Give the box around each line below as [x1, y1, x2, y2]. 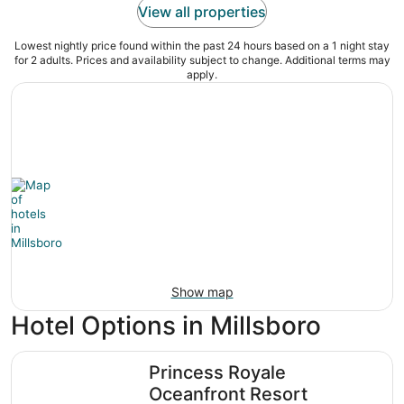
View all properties [138, 3, 266, 22]
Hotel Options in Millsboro [11, 310, 321, 342]
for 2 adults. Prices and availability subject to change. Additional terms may [14, 53, 390, 68]
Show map [170, 284, 234, 300]
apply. [187, 68, 217, 82]
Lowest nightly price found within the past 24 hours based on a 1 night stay [14, 39, 390, 53]
